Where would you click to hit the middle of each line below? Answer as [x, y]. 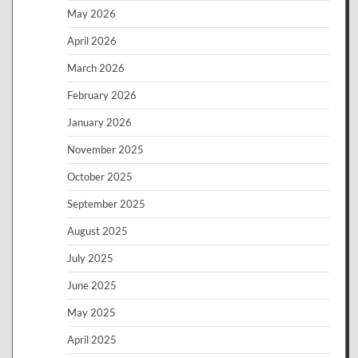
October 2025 [100, 176]
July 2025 [90, 258]
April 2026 [92, 40]
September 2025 [106, 203]
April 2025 [92, 339]
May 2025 [91, 312]
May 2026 [91, 13]
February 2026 [102, 95]
